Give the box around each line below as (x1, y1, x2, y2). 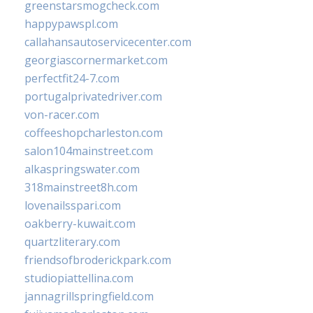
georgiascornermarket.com (24, 52, 168, 68)
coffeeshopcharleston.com (24, 125, 163, 141)
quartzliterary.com (24, 234, 120, 250)
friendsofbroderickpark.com (24, 252, 171, 268)
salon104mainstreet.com (24, 143, 153, 159)
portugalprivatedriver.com (24, 89, 162, 105)
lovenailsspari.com (24, 198, 121, 214)
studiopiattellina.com (24, 270, 133, 286)
